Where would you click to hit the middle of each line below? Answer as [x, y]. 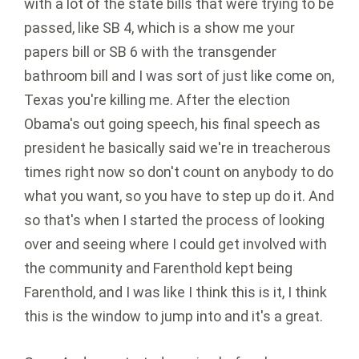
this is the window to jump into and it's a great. [173, 317]
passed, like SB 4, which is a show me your [159, 28]
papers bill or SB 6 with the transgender [150, 52]
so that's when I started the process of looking [174, 220]
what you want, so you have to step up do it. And [179, 196]
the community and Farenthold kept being [158, 268]
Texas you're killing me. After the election [157, 100]
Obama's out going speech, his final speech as [172, 124]
